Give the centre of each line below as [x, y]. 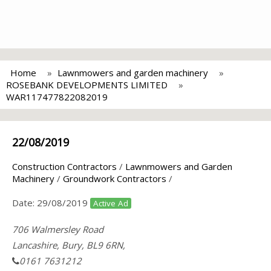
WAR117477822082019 [57, 97]
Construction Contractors [64, 166]
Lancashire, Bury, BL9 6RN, [69, 245]
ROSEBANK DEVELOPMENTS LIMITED [87, 85]
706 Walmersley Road [58, 229]
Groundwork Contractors [115, 178]
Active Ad [111, 203]
